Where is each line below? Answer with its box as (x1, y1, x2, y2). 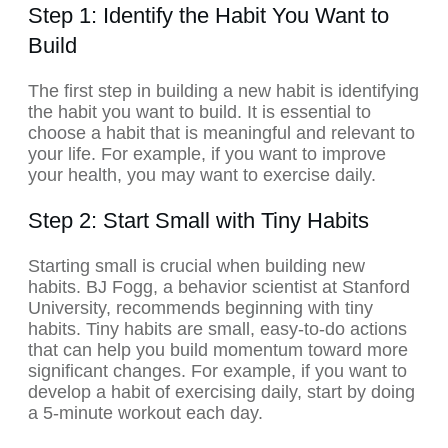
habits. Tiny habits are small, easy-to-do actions (28, 319, 407, 340)
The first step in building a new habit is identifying (28, 81, 419, 102)
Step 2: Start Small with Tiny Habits (28, 208, 369, 234)
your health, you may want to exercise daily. (28, 165, 376, 186)
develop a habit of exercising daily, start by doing (28, 382, 415, 403)
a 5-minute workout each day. (28, 403, 263, 424)
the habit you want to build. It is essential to (28, 102, 371, 123)
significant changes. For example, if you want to (28, 361, 407, 382)
